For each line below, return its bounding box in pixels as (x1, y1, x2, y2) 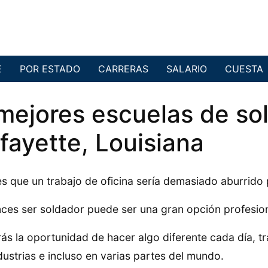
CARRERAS (98, 63, 148, 75)
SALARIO (166, 63, 207, 75)
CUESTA (225, 63, 263, 75)
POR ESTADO (20, 63, 80, 75)
